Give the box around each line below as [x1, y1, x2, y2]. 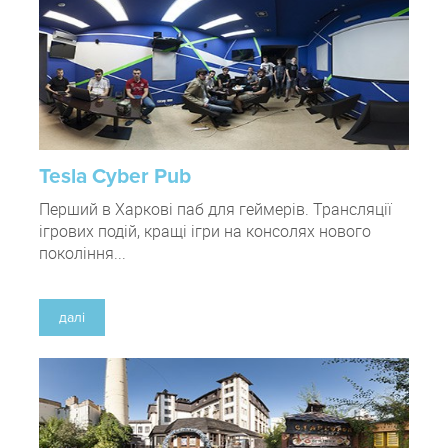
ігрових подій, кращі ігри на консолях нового [39, 220, 371, 243]
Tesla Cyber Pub [39, 164, 191, 190]
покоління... [39, 242, 126, 265]
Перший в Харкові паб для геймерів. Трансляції [39, 198, 392, 221]
